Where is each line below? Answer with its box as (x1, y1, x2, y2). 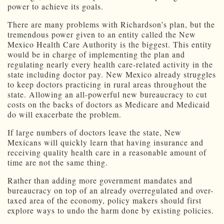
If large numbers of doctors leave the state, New (7, 127, 181, 138)
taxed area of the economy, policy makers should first (7, 195, 201, 206)
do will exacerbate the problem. (7, 109, 121, 120)
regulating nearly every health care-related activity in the (7, 59, 213, 70)
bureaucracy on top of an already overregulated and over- (7, 185, 213, 196)
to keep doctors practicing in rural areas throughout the (7, 79, 207, 90)
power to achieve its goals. (7, 1, 103, 12)
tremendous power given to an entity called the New (7, 29, 196, 40)
